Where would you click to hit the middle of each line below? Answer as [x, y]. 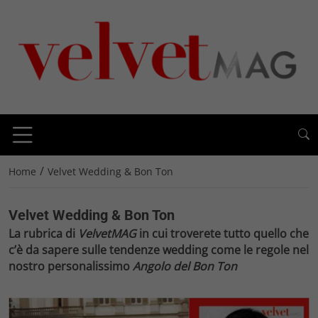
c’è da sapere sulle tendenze [86, 250]
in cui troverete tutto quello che [223, 233]
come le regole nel [258, 250]
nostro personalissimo [71, 266]
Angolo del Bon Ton [185, 266]
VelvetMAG [107, 233]
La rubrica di [43, 233]
